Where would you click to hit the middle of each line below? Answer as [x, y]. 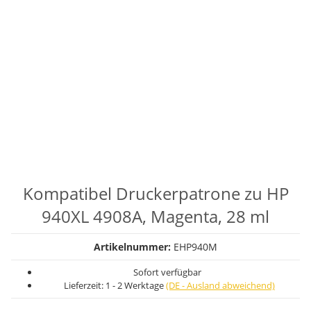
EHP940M [195, 247]
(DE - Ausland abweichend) [220, 285]
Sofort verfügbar [167, 272]
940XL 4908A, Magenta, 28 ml [155, 216]
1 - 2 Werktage [136, 285]
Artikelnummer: [134, 247]
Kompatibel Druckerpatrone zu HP [155, 193]
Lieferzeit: [85, 285]
